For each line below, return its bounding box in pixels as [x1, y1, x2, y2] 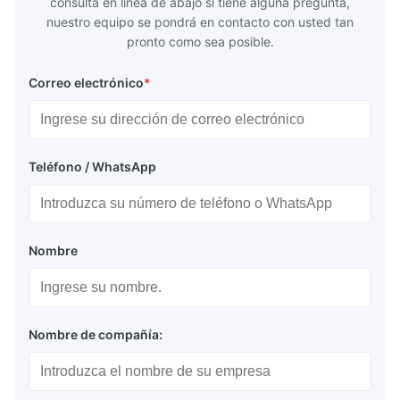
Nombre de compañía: [29, 327, 162, 343]
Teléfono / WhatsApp [29, 159, 156, 175]
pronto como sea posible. [126, 34, 274, 50]
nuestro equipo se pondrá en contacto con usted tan [46, 14, 354, 30]
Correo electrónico [29, 75, 144, 91]
